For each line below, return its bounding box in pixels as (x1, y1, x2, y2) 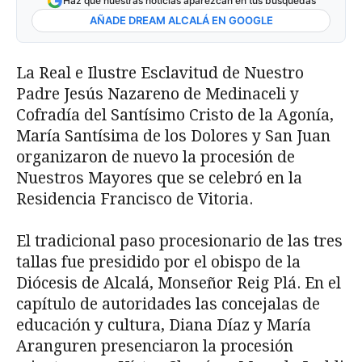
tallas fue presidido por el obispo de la (16, 252, 301, 271)
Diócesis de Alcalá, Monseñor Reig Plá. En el (16, 273, 341, 293)
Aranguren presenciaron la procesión (16, 336, 293, 356)
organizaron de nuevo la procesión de (16, 147, 295, 166)
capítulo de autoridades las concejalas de (16, 294, 320, 314)
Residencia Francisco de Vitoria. (16, 189, 253, 208)
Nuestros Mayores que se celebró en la (16, 168, 302, 187)
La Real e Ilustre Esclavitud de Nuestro (16, 63, 304, 82)
